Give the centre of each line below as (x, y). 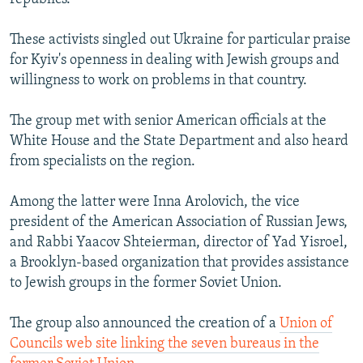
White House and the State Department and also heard (179, 141)
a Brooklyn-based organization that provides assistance (179, 263)
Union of (306, 323)
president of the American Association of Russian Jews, (179, 222)
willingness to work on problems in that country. (158, 80)
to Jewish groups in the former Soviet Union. (146, 283)
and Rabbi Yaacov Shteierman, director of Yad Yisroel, (179, 242)
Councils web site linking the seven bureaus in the (164, 344)
